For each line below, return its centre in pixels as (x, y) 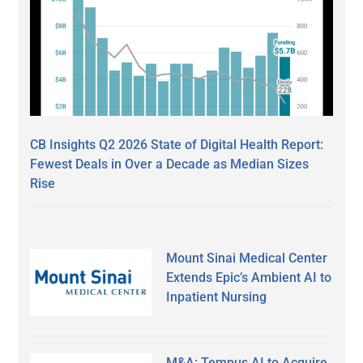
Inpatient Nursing (217, 297)
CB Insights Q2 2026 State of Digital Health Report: (177, 144)
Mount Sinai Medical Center (247, 258)
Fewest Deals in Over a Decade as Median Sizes (170, 164)
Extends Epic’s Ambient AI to (249, 277)
